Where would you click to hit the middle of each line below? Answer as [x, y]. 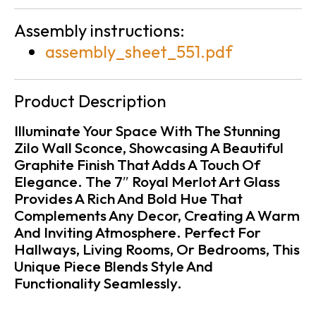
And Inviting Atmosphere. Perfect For [138, 232]
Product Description [90, 101]
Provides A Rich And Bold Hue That [128, 199]
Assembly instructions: [99, 31]
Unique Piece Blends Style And [114, 266]
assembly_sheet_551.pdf [139, 52]
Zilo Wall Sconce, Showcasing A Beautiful [149, 148]
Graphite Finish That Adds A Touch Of [137, 165]
